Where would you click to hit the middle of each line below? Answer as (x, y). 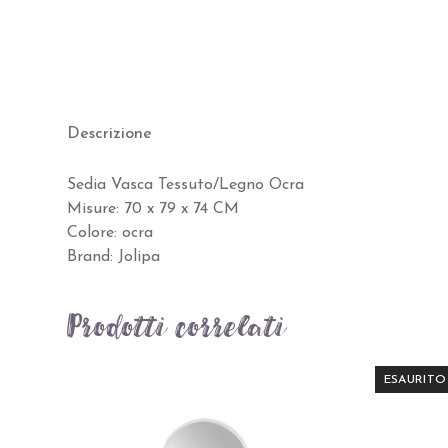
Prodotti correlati (177, 327)
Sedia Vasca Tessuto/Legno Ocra (186, 185)
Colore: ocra (110, 233)
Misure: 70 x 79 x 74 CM (153, 209)
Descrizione (110, 134)
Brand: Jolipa (114, 257)
